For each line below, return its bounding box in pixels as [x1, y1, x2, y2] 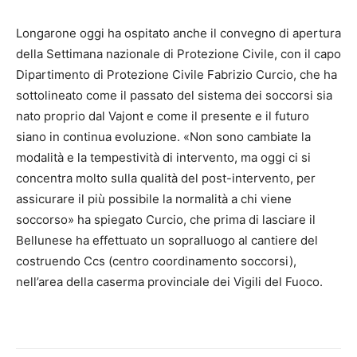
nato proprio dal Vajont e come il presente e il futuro [16, 108, 309, 124]
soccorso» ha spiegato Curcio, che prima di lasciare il [16, 212, 316, 228]
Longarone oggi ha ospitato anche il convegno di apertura [16, 25, 341, 41]
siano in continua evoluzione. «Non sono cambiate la [16, 129, 311, 145]
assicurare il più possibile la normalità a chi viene [16, 191, 292, 207]
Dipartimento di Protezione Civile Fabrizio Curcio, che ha [16, 67, 337, 83]
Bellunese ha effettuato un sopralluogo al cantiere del [16, 233, 318, 249]
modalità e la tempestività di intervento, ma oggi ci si [16, 150, 311, 166]
